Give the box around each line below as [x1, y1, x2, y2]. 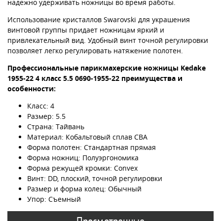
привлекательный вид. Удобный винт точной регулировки [7, 35, 208, 45]
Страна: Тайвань [27, 121, 84, 131]
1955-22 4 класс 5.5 [7, 73, 73, 83]
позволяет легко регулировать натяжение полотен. [7, 45, 183, 55]
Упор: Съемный [27, 194, 81, 204]
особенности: [7, 83, 56, 93]
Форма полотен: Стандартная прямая [27, 142, 156, 152]
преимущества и [119, 73, 183, 83]
